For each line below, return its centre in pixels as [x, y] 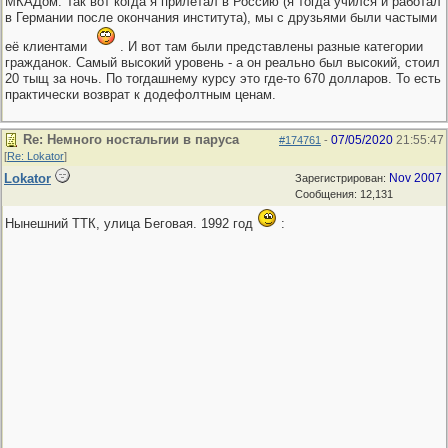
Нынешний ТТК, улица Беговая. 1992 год [131, 223]
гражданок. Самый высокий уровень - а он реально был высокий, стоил [222, 62]
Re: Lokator [35, 156]
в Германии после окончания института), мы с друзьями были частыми [221, 17]
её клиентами [48, 46]
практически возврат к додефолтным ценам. [140, 94]
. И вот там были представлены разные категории [269, 46]
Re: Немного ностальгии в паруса [131, 139]
